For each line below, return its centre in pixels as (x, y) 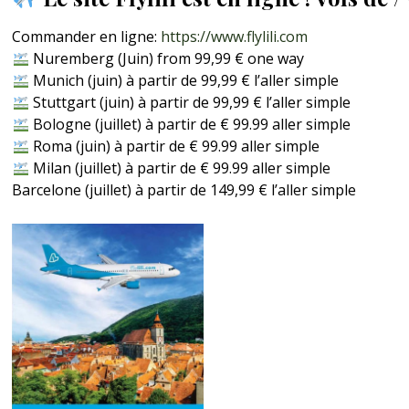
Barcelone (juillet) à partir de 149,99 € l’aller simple (184, 189)
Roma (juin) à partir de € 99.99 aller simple (174, 146)
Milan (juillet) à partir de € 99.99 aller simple (179, 168)
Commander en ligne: (87, 36)
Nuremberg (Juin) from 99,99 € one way (166, 58)
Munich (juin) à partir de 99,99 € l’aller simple (184, 80)
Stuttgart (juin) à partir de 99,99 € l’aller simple (189, 102)
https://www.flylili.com (235, 36)
